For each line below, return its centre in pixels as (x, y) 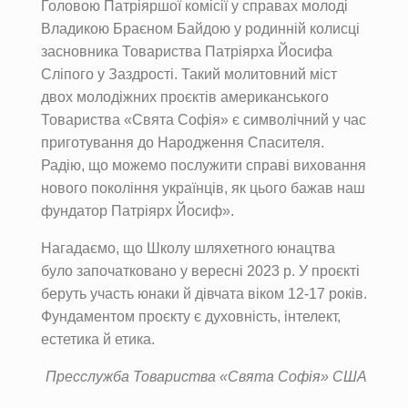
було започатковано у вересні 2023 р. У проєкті (200, 271)
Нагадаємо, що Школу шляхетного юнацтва (188, 249)
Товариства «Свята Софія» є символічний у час (204, 120)
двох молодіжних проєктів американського (185, 97)
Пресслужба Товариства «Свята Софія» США (206, 377)
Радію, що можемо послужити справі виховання (204, 166)
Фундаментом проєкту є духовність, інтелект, (191, 317)
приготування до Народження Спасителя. (183, 143)
